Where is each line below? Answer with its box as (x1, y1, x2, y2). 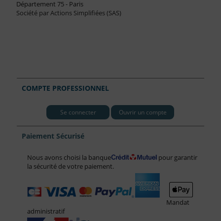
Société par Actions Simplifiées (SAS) (16, 8, 121, 18)
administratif (27, 206, 65, 216)
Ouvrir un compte (118, 108, 167, 116)
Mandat (166, 197, 189, 207)
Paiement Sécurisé (22, 131, 85, 141)
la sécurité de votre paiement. (27, 161, 114, 171)
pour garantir (156, 152, 197, 162)
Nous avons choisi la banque (27, 152, 111, 162)
